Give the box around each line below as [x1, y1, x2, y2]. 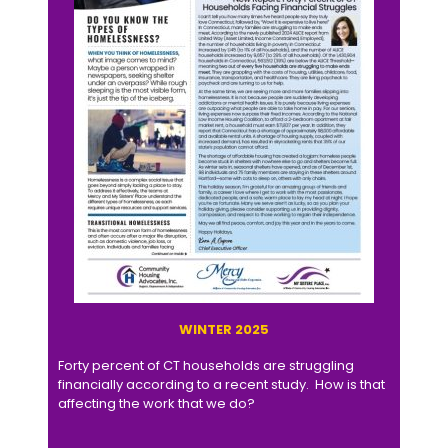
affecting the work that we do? [58, 393, 255, 413]
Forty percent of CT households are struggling [58, 355, 354, 375]
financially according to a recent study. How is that [58, 374, 385, 394]
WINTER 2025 [179, 319, 269, 339]
